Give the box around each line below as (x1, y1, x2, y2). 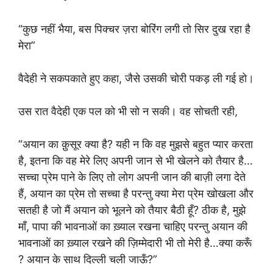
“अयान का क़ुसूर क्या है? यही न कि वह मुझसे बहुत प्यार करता (18, 138, 253, 151)
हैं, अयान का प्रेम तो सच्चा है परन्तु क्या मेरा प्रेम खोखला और (18, 187, 253, 200)
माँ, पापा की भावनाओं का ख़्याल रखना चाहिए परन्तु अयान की (18, 220, 247, 233)
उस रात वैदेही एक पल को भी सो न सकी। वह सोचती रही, (18, 105, 238, 118)
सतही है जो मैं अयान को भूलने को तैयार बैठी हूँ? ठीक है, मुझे (18, 204, 246, 216)
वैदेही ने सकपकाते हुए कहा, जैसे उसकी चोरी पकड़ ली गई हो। (18, 72, 254, 85)
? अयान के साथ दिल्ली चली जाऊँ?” (18, 253, 157, 266)
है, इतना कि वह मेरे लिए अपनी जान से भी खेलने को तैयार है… (18, 154, 253, 167)
